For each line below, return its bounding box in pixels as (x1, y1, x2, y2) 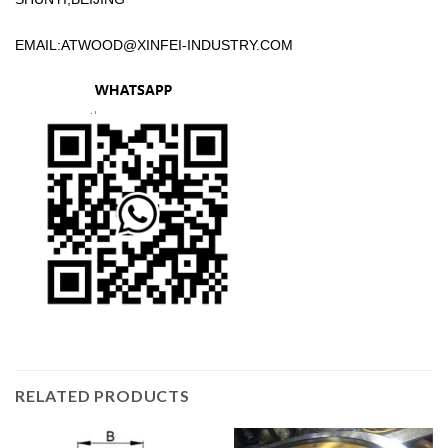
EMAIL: (15, 37, 61, 54)
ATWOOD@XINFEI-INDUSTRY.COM (61, 37, 293, 54)
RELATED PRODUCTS (15, 385, 190, 405)
